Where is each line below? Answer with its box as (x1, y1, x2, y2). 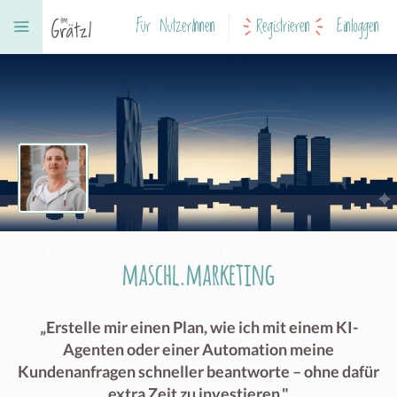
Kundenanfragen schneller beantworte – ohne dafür (18, 362, 379, 381)
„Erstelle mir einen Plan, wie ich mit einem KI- (39, 317, 358, 337)
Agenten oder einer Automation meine (63, 339, 334, 359)
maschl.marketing (122, 252, 275, 295)
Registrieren (256, 12, 310, 42)
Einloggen (337, 12, 379, 42)
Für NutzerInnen (136, 12, 215, 42)
